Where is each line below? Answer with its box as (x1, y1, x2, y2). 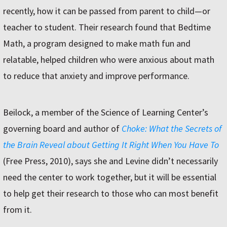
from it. (3, 204, 32, 216)
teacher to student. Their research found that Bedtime (3, 21, 211, 33)
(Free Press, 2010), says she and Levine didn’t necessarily (3, 155, 218, 167)
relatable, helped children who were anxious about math (3, 54, 214, 66)
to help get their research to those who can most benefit (3, 187, 218, 200)
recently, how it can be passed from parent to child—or (3, 5, 210, 17)
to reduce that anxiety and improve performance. (3, 70, 190, 82)
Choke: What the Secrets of (122, 123, 221, 135)
